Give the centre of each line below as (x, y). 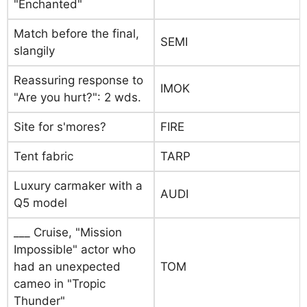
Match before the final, (76, 34)
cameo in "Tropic (60, 284)
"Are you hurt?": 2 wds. (77, 97)
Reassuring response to (78, 80)
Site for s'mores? (60, 127)
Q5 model (40, 203)
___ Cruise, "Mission (68, 232)
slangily (34, 51)
